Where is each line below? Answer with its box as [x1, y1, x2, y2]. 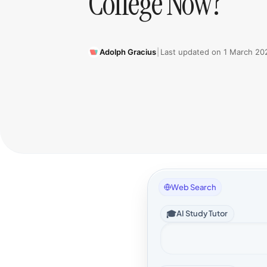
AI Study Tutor [176, 208, 228, 218]
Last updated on [160, 46, 223, 57]
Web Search [171, 182, 217, 192]
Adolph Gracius [99, 46, 156, 57]
